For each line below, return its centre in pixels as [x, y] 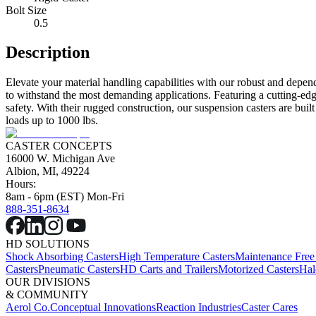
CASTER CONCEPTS [59, 146]
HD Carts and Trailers [169, 269]
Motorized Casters [259, 269]
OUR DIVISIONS [48, 282]
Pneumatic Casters [79, 269]
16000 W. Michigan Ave [60, 159]
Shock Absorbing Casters [62, 257]
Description [48, 53]
